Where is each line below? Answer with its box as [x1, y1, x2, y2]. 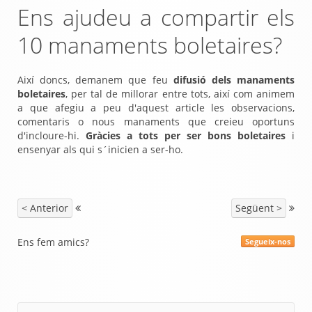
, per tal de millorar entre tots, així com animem [65, 87, 295, 100]
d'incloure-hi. [17, 129, 86, 142]
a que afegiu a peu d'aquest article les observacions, [17, 101, 295, 114]
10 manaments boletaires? [17, 30, 282, 60]
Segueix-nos [245, 236, 290, 247]
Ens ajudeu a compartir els [17, 2, 295, 32]
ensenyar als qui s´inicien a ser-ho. [17, 143, 183, 156]
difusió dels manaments [173, 73, 295, 86]
